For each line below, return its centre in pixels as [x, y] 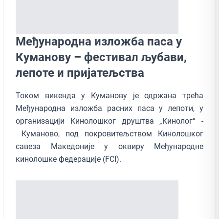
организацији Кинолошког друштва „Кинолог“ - [109, 121]
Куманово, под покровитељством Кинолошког [109, 133]
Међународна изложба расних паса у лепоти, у [109, 108]
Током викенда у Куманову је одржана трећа [109, 95]
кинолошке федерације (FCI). [69, 159]
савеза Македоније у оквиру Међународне [109, 146]
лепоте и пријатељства [80, 73]
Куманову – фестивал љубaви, [101, 57]
